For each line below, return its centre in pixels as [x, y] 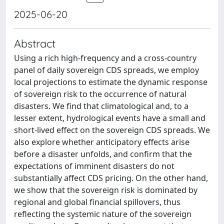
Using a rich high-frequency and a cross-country [105, 58]
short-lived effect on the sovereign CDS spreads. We [112, 130]
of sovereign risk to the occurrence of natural [100, 94]
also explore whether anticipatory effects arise [102, 142]
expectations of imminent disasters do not [94, 166]
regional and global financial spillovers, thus [97, 202]
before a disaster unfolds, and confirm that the [103, 154]
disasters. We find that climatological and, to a [101, 106]
